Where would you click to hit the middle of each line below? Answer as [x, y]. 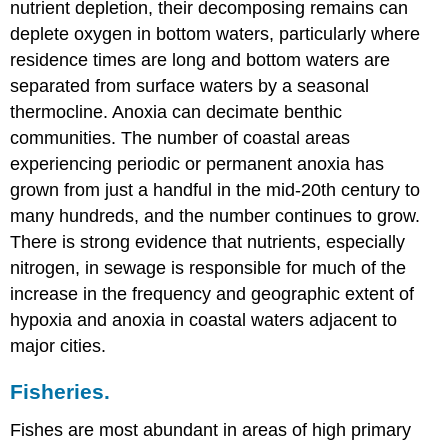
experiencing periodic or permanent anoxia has [197, 164]
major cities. [58, 346]
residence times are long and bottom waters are [200, 60]
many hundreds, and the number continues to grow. [215, 216]
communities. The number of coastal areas [180, 138]
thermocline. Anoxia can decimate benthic [176, 112]
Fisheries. [60, 391]
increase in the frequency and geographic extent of [212, 294]
